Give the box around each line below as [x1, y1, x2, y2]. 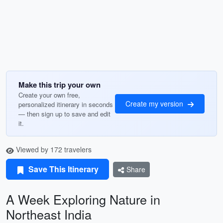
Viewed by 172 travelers [14, 144, 92, 154]
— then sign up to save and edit [18, 109, 111, 118]
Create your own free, [18, 90, 80, 100]
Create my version [125, 98, 185, 109]
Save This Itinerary [26, 163, 99, 175]
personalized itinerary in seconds [18, 100, 113, 109]
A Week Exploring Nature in [6, 190, 160, 208]
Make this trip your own [18, 79, 101, 90]
